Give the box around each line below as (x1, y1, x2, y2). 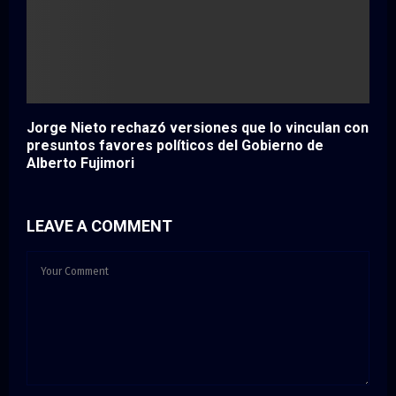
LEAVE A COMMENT (27, 216, 172, 235)
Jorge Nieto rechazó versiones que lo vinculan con (27, 118, 369, 136)
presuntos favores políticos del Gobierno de (27, 136, 324, 154)
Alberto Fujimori (27, 154, 134, 171)
